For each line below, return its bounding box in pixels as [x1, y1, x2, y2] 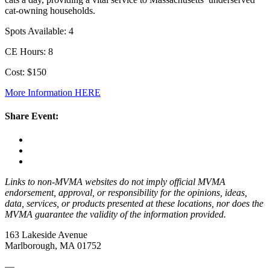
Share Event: [5, 111, 58, 122]
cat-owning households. [5, 5, 95, 16]
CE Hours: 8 [5, 46, 53, 57]
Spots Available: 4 [5, 25, 74, 36]
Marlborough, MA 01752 [5, 240, 101, 251]
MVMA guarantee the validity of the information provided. [5, 209, 226, 220]
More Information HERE [5, 87, 101, 98]
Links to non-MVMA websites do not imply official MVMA [5, 177, 225, 187]
